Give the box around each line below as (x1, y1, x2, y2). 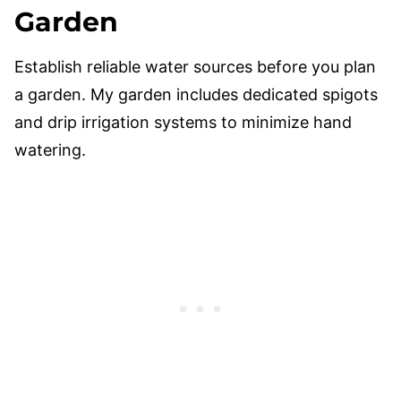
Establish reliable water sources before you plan (14, 57, 376, 76)
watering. (14, 141, 86, 159)
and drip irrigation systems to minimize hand (14, 113, 352, 132)
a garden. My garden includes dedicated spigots (14, 85, 378, 104)
